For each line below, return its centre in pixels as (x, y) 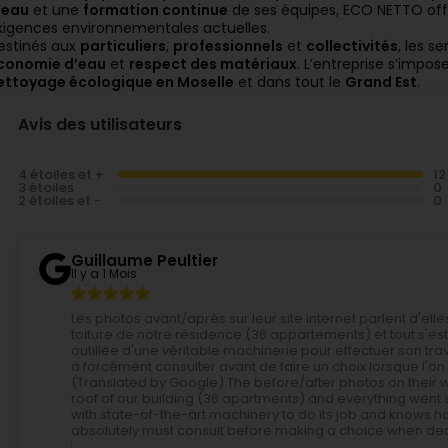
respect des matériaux (213, 64)
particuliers (123, 46)
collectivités (352, 46)
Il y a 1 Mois (104, 273)
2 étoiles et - (59, 200)
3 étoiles (46, 187)
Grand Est (381, 82)
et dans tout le (289, 82)
